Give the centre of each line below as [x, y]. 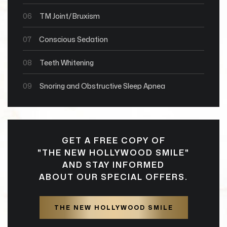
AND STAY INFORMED [113, 165]
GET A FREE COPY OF [113, 141]
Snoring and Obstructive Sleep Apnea [102, 86]
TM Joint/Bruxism [70, 16]
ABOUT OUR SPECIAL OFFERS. [113, 177]
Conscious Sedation [73, 40]
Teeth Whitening [67, 63]
